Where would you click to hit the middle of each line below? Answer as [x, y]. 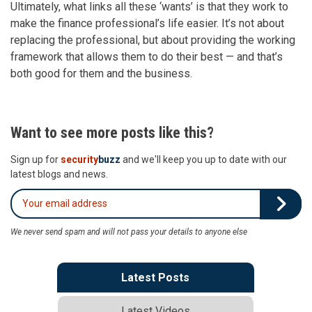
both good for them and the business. [101, 73]
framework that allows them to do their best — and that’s [147, 56]
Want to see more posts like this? [112, 132]
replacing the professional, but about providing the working [153, 40]
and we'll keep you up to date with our [204, 159]
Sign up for [36, 159]
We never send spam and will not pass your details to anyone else [129, 232]
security [79, 159]
